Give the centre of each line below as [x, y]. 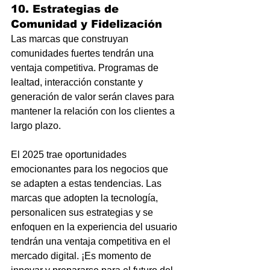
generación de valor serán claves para [94, 97]
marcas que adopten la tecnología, [86, 198]
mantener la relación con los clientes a [94, 111]
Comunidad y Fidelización [86, 24]
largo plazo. [36, 126]
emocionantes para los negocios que [91, 169]
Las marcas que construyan [71, 39]
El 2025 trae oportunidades [70, 155]
